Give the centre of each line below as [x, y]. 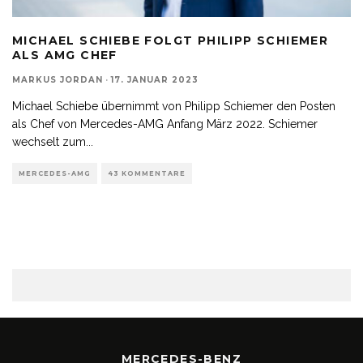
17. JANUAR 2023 [155, 79]
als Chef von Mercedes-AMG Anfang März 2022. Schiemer [165, 124]
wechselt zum [49, 141]
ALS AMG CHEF [65, 55]
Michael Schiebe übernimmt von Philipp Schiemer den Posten [174, 106]
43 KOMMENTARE [147, 173]
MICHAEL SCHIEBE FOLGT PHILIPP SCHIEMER [171, 40]
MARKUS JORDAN [58, 79]
